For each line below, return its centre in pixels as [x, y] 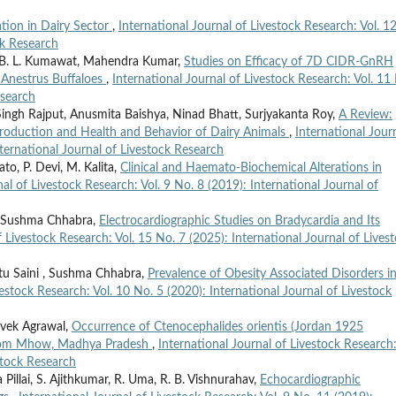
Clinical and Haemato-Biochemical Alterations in [251, 168]
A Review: [366, 114]
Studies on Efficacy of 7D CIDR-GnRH [289, 61]
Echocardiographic [310, 380]
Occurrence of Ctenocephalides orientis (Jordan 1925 [217, 327]
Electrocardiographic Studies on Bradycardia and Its [240, 221]
